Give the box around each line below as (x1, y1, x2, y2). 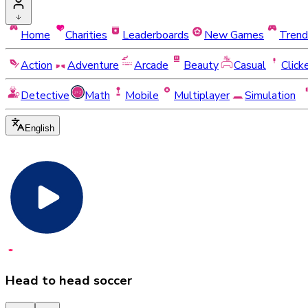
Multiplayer (174, 88, 230, 103)
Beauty (184, 58, 219, 73)
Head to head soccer (5, 271, 132, 289)
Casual (234, 58, 266, 73)
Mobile (125, 88, 159, 103)
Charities (65, 27, 107, 43)
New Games (204, 27, 264, 43)
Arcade (134, 58, 168, 73)
